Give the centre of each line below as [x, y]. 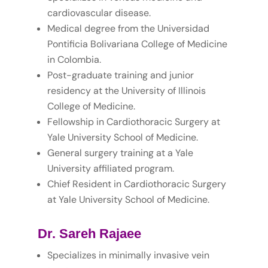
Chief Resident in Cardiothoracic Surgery [136, 184]
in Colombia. [74, 60]
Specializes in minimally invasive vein [128, 255]
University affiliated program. [110, 169]
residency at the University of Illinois [126, 91]
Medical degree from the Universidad [128, 29]
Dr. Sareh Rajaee [89, 234]
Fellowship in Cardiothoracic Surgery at [133, 122]
